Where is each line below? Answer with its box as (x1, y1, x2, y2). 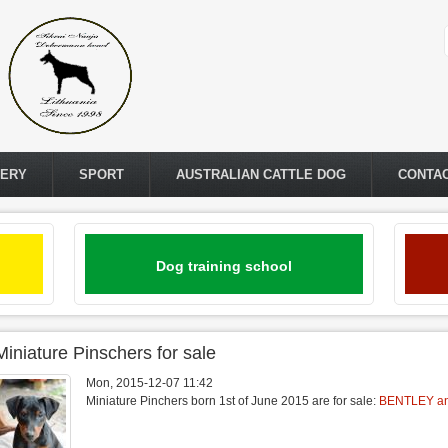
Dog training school (156, 258, 292, 274)
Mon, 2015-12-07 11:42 (86, 376, 213, 390)
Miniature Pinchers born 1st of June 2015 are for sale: (86, 394, 379, 408)
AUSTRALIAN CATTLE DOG (176, 167, 346, 182)
